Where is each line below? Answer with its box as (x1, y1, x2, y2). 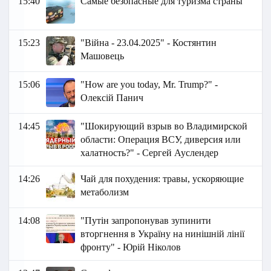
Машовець (80, 51, 125, 62)
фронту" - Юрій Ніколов (80, 242, 181, 253)
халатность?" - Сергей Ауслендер (80, 148, 219, 158)
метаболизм (80, 187, 129, 198)
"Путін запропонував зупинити (80, 215, 212, 226)
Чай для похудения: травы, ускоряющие (80, 174, 244, 184)
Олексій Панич (80, 93, 144, 103)
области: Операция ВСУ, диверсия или (80, 134, 241, 145)
